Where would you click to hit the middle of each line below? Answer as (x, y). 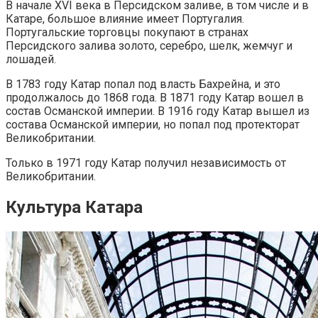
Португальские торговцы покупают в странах (127, 32)
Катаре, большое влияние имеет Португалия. (125, 19)
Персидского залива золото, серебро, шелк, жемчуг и (149, 46)
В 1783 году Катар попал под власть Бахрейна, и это (143, 84)
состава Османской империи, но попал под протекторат (153, 125)
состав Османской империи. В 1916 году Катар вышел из (158, 111)
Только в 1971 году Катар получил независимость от (146, 163)
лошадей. (31, 59)
